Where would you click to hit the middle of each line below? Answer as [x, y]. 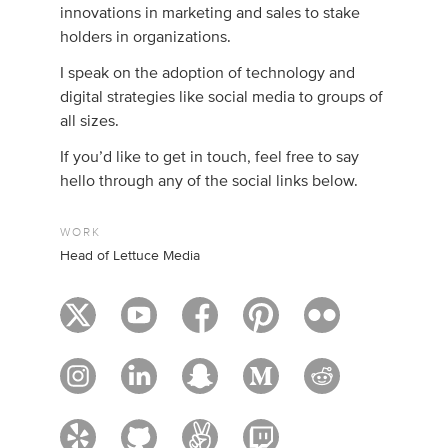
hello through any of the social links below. [209, 181]
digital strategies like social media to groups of [222, 97]
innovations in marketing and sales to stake [210, 13]
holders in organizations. [146, 37]
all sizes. [90, 121]
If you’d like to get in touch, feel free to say [210, 157]
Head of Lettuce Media [130, 256]
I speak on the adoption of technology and [208, 73]
